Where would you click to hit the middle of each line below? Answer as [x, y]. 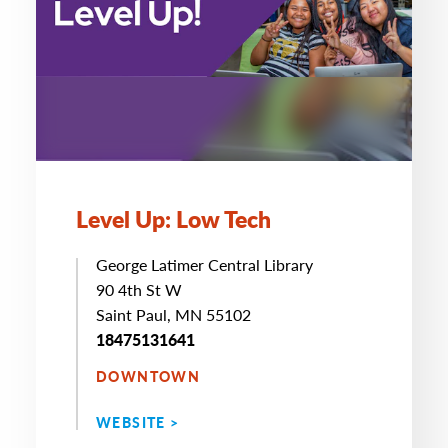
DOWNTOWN [148, 376]
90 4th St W [139, 289]
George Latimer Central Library [204, 264]
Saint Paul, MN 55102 [173, 314]
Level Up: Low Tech [173, 218]
